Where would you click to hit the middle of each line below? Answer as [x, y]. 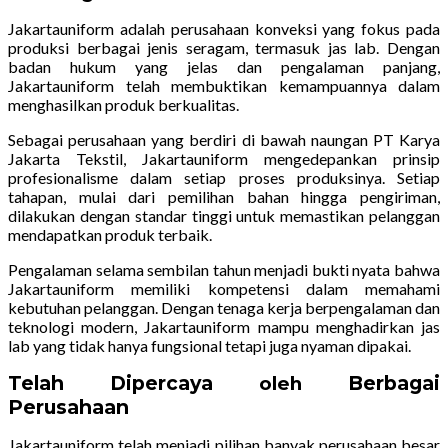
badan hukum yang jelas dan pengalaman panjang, [224, 67]
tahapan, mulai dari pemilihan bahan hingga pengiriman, [224, 197]
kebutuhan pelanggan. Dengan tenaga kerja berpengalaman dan [224, 308]
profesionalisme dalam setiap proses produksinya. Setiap [224, 178]
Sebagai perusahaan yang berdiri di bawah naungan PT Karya [224, 140]
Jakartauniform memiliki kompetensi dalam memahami [224, 289]
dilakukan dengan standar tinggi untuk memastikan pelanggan [224, 216]
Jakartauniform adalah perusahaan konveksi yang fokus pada [224, 29]
